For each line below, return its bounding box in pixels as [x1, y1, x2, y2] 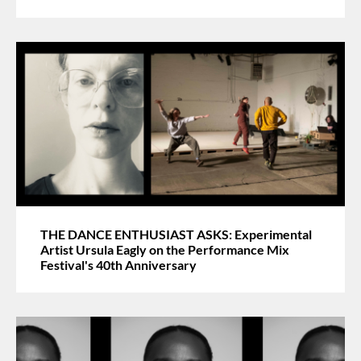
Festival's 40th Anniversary [40, 256, 197, 272]
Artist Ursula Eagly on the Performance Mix [40, 241, 289, 257]
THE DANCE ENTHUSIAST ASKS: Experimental [40, 226, 312, 242]
